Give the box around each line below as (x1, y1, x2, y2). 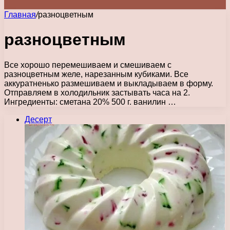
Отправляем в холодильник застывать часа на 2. (4, 88, 190, 97)
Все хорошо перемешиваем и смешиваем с (4, 60, 171, 69)
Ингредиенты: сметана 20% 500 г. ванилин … (4, 97, 176, 106)
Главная (4, 10, 36, 19)
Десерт (25, 114, 52, 124)
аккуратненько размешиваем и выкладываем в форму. (4, 79, 213, 88)
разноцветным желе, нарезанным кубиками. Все (4, 69, 188, 79)
